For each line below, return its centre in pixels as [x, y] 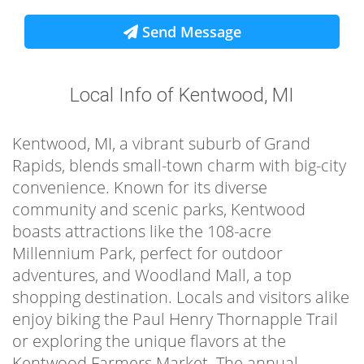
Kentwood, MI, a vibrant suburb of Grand [161, 144]
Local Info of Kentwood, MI [182, 95]
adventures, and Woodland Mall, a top [152, 275]
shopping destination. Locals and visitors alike [181, 297]
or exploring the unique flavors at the [149, 341]
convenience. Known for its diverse [140, 188]
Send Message [189, 32]
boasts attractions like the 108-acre [142, 232]
